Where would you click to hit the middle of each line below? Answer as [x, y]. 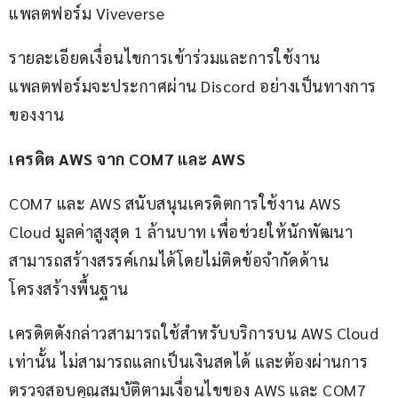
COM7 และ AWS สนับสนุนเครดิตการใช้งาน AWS [177, 203]
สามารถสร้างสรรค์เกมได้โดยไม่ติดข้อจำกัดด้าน [169, 260]
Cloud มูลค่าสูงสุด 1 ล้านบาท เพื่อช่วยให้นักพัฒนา [181, 232]
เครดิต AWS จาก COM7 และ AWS [127, 159]
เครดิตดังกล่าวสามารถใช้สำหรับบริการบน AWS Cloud [196, 333]
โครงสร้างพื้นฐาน [69, 289]
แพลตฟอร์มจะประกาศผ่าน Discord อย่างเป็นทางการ [193, 86]
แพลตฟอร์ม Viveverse [87, 13]
